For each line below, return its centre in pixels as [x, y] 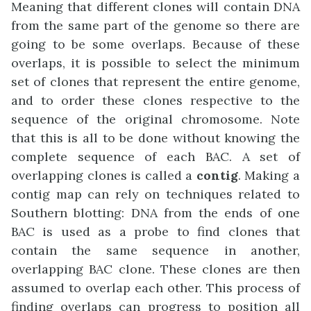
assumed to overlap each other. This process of [155, 287]
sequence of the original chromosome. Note [155, 119]
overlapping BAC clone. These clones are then [155, 269]
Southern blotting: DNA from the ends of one [155, 212]
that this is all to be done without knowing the [155, 137]
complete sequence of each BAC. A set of [155, 156]
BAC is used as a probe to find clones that [155, 231]
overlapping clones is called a [104, 175]
